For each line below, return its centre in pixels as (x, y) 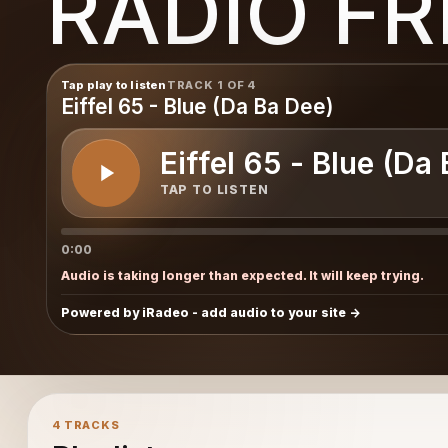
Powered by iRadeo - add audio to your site (203, 312)
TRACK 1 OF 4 (211, 84)
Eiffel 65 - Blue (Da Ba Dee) (197, 106)
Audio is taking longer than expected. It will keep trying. (242, 275)
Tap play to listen (113, 84)
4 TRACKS (85, 425)
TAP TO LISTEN (214, 190)
